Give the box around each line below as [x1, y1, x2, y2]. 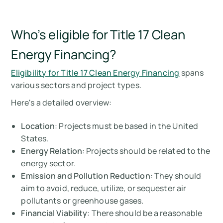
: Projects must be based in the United [55, 120, 199, 132]
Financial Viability [21, 208, 88, 219]
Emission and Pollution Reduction [21, 170, 150, 182]
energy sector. [21, 158, 76, 169]
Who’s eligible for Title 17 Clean [11, 26, 185, 44]
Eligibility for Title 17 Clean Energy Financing [11, 67, 180, 79]
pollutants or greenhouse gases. [21, 195, 144, 207]
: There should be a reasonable [87, 208, 203, 219]
